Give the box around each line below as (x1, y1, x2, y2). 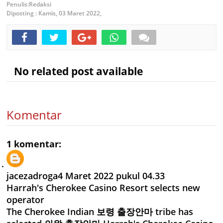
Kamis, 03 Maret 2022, (38, 9, 102, 17)
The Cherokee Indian (6, 206, 97, 218)
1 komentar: (6, 138, 61, 150)
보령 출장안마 (97, 206, 153, 218)
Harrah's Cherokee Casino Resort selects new (6, 182, 200, 194)
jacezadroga (6, 170, 58, 182)
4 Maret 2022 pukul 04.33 (58, 170, 165, 182)
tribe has (153, 206, 193, 218)
